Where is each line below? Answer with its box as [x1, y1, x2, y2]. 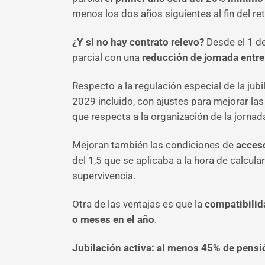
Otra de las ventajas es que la [72, 198, 202, 210]
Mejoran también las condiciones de [72, 139, 236, 151]
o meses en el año [72, 214, 154, 225]
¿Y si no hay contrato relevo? [72, 36, 206, 48]
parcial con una [72, 51, 142, 63]
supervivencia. [72, 170, 135, 182]
